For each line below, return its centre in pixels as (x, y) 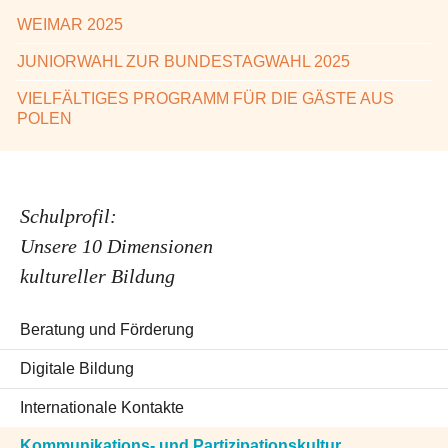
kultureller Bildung (97, 276)
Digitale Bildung (77, 369)
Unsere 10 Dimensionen (116, 246)
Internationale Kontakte (102, 408)
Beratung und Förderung (107, 330)
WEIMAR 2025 (70, 25)
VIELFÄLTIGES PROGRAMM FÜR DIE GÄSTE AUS (205, 99)
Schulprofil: (68, 216)
